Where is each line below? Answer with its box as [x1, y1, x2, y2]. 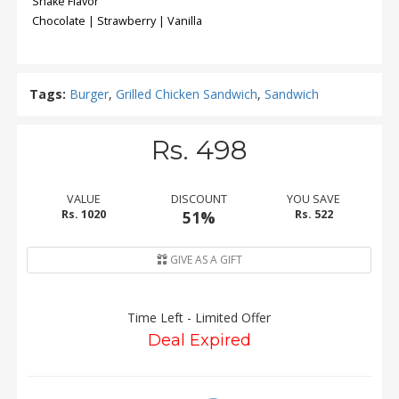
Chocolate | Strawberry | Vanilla [32, 13, 202, 29]
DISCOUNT [170, 191, 227, 208]
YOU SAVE [287, 191, 341, 208]
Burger [69, 85, 109, 103]
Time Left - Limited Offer [127, 309, 271, 327]
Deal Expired [147, 330, 251, 351]
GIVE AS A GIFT [167, 252, 242, 268]
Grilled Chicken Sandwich [116, 85, 257, 103]
